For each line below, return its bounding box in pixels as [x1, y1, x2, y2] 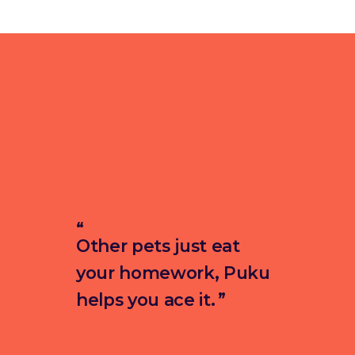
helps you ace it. [76, 288, 216, 310]
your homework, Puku [76, 261, 270, 283]
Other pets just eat [76, 235, 240, 256]
